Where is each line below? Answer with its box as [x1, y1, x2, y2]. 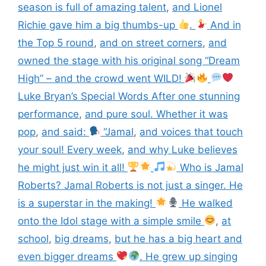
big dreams [55, 232, 109, 245]
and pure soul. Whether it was [85, 107, 228, 120]
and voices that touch [140, 125, 243, 138]
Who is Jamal [176, 161, 243, 173]
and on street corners [100, 36, 202, 49]
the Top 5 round [18, 36, 94, 49]
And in [207, 18, 241, 31]
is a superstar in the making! [18, 197, 156, 209]
